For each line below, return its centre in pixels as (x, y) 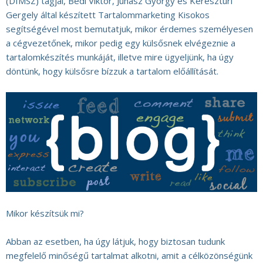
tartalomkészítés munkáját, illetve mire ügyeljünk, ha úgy (120, 57)
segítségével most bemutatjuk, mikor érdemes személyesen (129, 29)
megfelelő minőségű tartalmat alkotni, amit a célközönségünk (129, 256)
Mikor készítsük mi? (45, 213)
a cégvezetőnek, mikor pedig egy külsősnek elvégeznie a (121, 43)
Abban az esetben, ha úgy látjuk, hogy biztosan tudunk (115, 242)
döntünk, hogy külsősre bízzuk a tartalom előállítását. (112, 71)
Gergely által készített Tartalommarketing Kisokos (108, 15)
